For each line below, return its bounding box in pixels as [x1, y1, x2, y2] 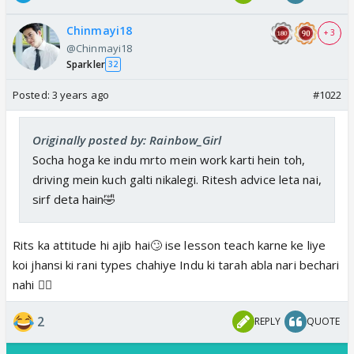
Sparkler [66, 57, 105, 71]
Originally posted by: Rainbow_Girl [32, 131, 222, 148]
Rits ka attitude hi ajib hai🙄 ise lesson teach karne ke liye [13, 236, 326, 253]
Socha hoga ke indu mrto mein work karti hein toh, [32, 151, 305, 168]
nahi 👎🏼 [13, 276, 52, 292]
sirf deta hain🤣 [32, 190, 116, 207]
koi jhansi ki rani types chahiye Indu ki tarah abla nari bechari [13, 256, 340, 273]
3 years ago [51, 87, 109, 102]
